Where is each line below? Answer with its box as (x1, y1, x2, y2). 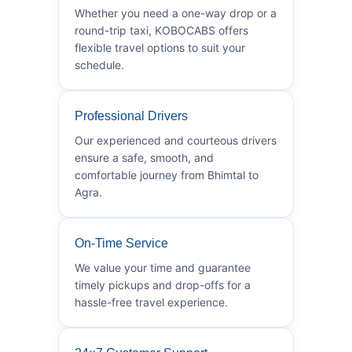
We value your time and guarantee (75, 260, 251, 274)
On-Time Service (75, 236, 168, 250)
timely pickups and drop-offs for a (75, 277, 251, 291)
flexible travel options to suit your (75, 40, 245, 54)
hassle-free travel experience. (75, 295, 228, 309)
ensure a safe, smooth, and (75, 150, 214, 164)
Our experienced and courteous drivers (75, 133, 277, 147)
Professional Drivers (75, 108, 188, 123)
